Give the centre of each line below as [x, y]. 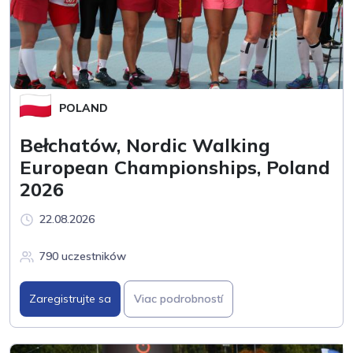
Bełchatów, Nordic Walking [145, 145]
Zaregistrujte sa [70, 298]
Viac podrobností [178, 298]
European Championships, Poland [175, 167]
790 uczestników [83, 256]
